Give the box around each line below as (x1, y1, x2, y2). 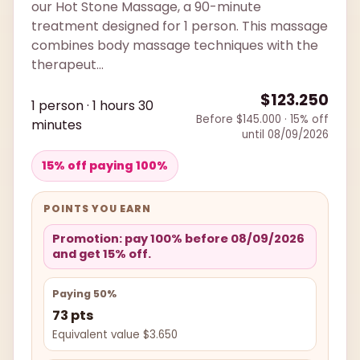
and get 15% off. (52, 246, 151, 263)
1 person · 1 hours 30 (31, 96, 153, 116)
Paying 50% (52, 287, 117, 301)
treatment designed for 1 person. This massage (31, 17, 328, 36)
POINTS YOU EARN (43, 202, 151, 216)
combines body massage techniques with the (31, 36, 318, 55)
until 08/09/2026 (242, 127, 329, 143)
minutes (31, 116, 82, 135)
